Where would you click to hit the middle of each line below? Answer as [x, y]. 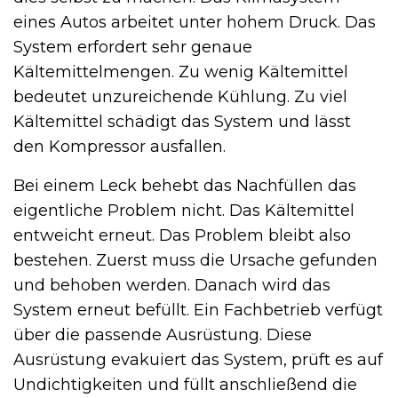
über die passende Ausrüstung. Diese [163, 334]
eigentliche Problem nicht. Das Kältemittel [184, 210]
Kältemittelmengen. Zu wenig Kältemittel [181, 72]
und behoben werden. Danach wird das [172, 285]
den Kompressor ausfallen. [119, 146]
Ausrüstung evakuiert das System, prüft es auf [198, 359]
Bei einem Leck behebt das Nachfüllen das [185, 185]
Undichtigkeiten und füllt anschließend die [185, 384]
